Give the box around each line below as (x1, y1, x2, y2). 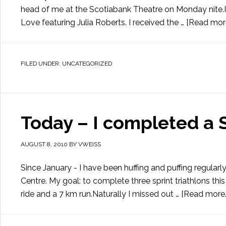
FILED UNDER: (21, 60, 62, 67)
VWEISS (78, 141, 101, 148)
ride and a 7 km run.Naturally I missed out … (21, 189, 181, 199)
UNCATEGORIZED (62, 60, 112, 67)
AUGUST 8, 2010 (21, 141, 68, 148)
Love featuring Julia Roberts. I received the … (21, 18, 186, 27)
